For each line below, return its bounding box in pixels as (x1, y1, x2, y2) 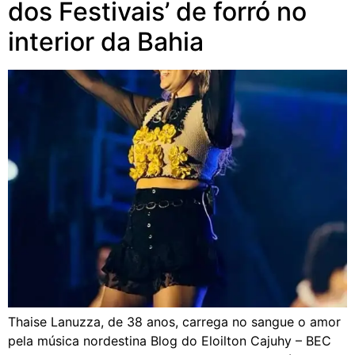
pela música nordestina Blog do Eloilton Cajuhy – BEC (8, 332, 331, 349)
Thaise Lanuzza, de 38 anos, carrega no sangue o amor (8, 313, 341, 330)
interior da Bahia (8, 25, 204, 57)
